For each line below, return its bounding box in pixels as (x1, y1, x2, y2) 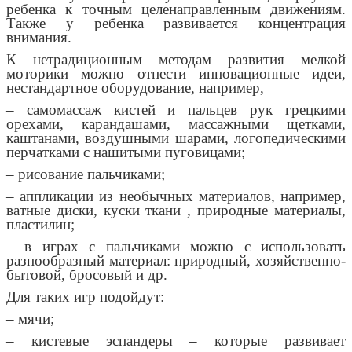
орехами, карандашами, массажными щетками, (6, 115, 346, 133)
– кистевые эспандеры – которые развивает (6, 332, 346, 350)
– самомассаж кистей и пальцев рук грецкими (6, 101, 346, 119)
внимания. (6, 29, 71, 46)
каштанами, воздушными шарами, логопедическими (6, 130, 346, 147)
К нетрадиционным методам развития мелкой (6, 51, 346, 68)
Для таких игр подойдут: (6, 288, 164, 306)
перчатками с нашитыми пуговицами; (6, 144, 245, 161)
